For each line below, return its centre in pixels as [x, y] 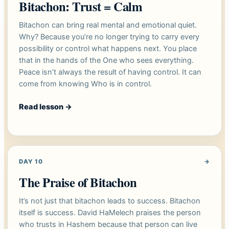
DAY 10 [31, 162]
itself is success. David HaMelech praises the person [110, 213]
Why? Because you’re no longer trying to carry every [109, 37]
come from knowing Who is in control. [85, 84]
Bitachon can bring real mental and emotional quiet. [108, 25]
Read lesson [42, 107]
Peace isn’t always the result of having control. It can [110, 72]
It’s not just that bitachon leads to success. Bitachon [110, 201]
